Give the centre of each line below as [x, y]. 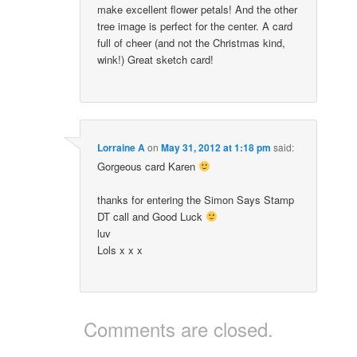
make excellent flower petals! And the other [198, 10]
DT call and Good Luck [152, 217]
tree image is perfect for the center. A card [195, 26]
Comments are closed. [178, 329]
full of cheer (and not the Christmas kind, [192, 43]
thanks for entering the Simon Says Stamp [196, 200]
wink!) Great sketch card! [156, 60]
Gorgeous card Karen [148, 166]
